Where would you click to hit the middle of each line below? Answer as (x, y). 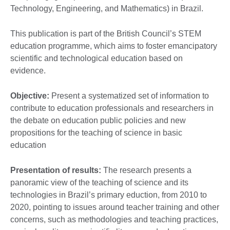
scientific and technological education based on (97, 58)
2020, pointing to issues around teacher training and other (115, 207)
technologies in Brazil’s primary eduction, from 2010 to (109, 195)
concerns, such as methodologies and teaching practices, (114, 219)
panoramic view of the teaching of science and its (99, 182)
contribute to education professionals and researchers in (112, 108)
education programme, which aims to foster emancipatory (114, 46)
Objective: (30, 95)
